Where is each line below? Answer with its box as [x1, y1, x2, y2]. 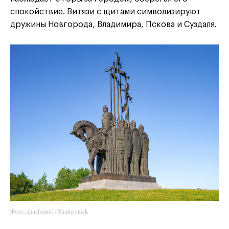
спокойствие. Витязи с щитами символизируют [10, 8, 201, 16]
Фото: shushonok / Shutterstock [10, 208, 88, 216]
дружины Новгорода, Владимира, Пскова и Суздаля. [10, 20, 217, 29]
